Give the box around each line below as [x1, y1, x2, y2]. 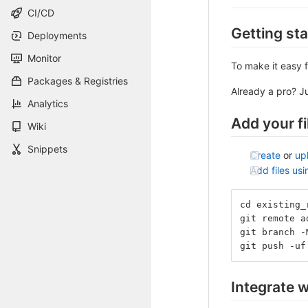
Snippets [27, 143, 67, 155]
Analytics [27, 98, 68, 109]
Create [250, 148, 280, 161]
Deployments [27, 30, 87, 41]
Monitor [27, 52, 61, 64]
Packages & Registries [27, 75, 128, 87]
